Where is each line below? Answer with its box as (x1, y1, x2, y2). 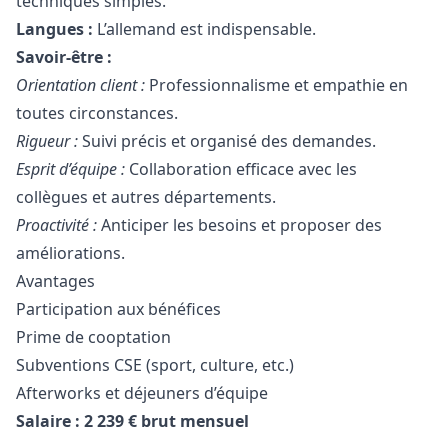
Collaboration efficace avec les (125, 158, 357, 180)
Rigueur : (16, 130, 78, 152)
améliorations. (16, 242, 125, 264)
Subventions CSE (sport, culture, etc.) (16, 354, 294, 376)
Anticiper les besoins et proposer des (97, 214, 382, 236)
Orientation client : (16, 74, 145, 96)
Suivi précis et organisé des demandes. (78, 130, 376, 152)
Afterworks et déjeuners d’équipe (16, 382, 268, 404)
